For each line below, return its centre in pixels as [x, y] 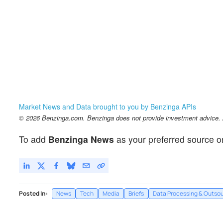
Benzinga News [81, 139]
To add [34, 139]
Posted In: [33, 194]
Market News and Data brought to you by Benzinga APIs [108, 107]
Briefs [136, 194]
